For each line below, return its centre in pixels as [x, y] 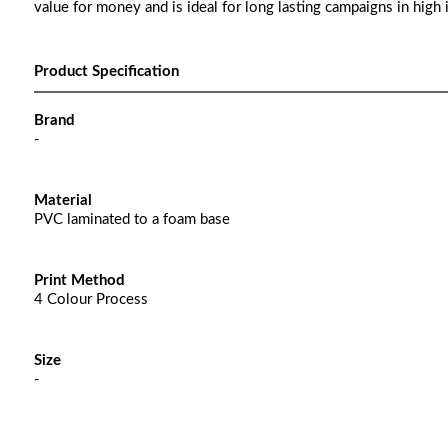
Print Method [79, 280]
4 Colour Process [90, 299]
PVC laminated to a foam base [131, 219]
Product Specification [106, 71]
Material [62, 200]
